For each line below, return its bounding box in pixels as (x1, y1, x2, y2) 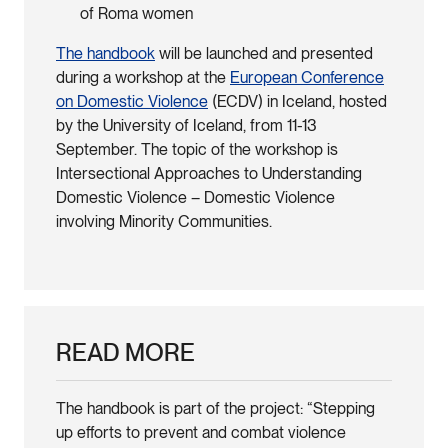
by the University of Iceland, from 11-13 (56, 115, 317, 135)
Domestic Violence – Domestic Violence (56, 187, 335, 207)
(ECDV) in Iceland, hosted (208, 91, 387, 111)
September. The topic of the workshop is (56, 139, 338, 159)
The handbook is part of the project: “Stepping (56, 398, 375, 418)
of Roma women (80, 3, 193, 23)
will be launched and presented (155, 43, 373, 63)
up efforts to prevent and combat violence (56, 422, 346, 442)
